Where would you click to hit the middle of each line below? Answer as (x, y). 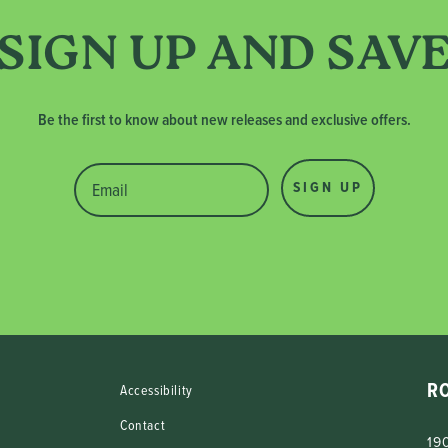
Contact (143, 425)
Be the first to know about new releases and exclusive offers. (224, 119)
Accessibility (156, 390)
